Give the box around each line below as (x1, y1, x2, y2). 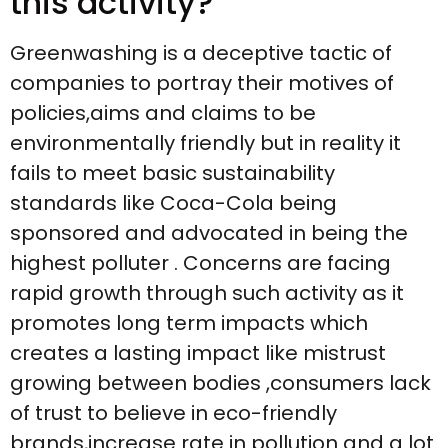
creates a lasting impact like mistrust (10, 339, 386, 368)
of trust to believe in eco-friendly (10, 399, 337, 428)
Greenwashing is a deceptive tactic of (10, 39, 392, 68)
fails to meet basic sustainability (10, 159, 335, 188)
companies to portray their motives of (10, 69, 394, 98)
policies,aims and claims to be (10, 99, 316, 128)
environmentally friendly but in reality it (10, 129, 401, 158)
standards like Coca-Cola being (10, 189, 337, 218)
